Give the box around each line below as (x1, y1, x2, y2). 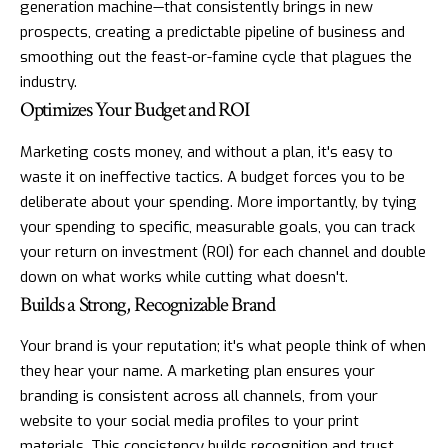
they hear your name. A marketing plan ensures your (20, 360, 375, 381)
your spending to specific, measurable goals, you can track (20, 216, 415, 237)
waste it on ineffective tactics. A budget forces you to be (20, 166, 405, 187)
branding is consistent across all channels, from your (20, 385, 378, 406)
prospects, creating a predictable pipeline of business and (20, 22, 405, 43)
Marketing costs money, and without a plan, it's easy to (20, 141, 393, 162)
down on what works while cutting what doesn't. (20, 266, 348, 287)
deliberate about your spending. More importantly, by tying (20, 191, 417, 212)
